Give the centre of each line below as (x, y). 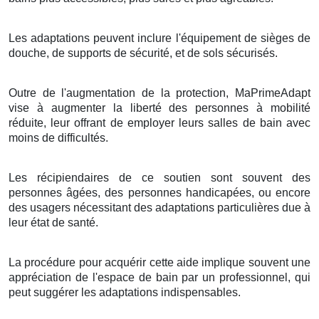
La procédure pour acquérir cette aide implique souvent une (159, 262)
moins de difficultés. (58, 137)
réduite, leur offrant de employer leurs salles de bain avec (159, 122)
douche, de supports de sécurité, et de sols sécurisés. (143, 53)
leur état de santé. (53, 222)
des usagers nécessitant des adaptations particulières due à (159, 207)
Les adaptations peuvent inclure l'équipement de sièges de (159, 38)
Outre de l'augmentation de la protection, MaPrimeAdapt (159, 93)
